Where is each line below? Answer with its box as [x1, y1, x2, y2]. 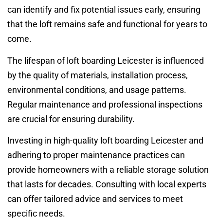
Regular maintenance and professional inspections [7, 99, 202, 109]
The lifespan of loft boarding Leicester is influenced [7, 55, 204, 66]
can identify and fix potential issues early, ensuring [7, 4, 200, 15]
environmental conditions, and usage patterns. [7, 84, 186, 95]
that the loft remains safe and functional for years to [7, 19, 207, 30]
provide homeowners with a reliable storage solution [7, 164, 209, 175]
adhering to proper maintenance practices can [7, 150, 185, 161]
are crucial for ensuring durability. [7, 113, 135, 124]
